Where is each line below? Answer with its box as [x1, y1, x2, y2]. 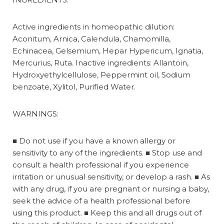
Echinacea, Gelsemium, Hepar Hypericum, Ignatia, [12, 45, 203, 55]
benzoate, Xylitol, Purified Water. [12, 81, 135, 91]
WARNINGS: [12, 108, 58, 118]
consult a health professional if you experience [12, 159, 189, 169]
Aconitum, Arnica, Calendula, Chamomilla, [12, 33, 170, 43]
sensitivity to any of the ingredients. [12, 147, 145, 157]
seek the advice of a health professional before [12, 195, 190, 205]
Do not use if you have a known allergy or [19, 135, 175, 145]
